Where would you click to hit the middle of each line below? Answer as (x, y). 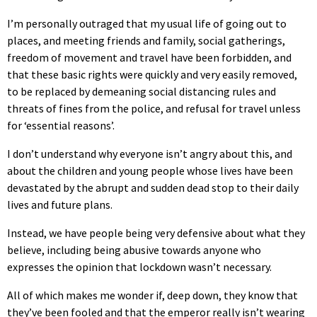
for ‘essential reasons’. (61, 125)
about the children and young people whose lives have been (150, 170)
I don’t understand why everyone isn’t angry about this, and (150, 153)
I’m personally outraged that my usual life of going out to (147, 23)
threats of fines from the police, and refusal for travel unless (154, 108)
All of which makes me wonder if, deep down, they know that (152, 295)
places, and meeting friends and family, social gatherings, (146, 40)
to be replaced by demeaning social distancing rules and (142, 91)
